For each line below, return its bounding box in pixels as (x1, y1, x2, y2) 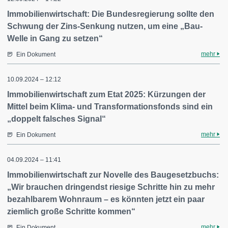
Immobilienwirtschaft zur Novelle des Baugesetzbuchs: (7, 170, 219, 179)
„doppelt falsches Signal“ (7, 115, 106, 123)
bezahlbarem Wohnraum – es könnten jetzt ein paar (7, 195, 205, 204)
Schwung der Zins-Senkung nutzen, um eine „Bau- (7, 22, 203, 31)
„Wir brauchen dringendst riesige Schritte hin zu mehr (7, 183, 215, 191)
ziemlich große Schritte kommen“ (7, 207, 135, 216)
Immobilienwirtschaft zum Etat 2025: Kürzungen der (7, 90, 206, 99)
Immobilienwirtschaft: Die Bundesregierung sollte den (7, 10, 214, 18)
